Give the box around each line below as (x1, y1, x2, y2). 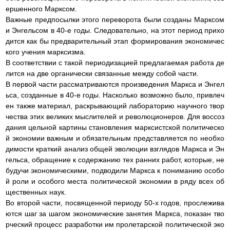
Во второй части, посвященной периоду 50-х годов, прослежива (6, 198, 224, 207)
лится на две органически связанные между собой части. (6, 69, 199, 78)
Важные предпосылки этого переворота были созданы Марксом (6, 15, 224, 24)
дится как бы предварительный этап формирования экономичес (6, 36, 224, 45)
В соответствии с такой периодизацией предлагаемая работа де (6, 58, 224, 67)
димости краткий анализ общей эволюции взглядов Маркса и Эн (6, 144, 224, 153)
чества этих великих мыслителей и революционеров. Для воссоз (6, 112, 224, 121)
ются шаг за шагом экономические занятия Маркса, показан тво (6, 209, 224, 218)
